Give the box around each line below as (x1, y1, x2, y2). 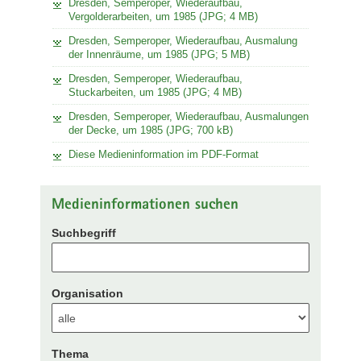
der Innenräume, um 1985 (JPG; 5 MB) (68, 48, 250, 60)
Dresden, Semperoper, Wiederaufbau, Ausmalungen (68, 110, 309, 122)
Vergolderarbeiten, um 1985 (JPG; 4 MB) (68, 10, 258, 23)
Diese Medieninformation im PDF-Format (68, 147, 259, 160)
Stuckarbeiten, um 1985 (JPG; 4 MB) (68, 85, 242, 98)
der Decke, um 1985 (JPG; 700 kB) (68, 123, 233, 136)
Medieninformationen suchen (52, 197, 239, 214)
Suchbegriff (52, 226, 116, 239)
